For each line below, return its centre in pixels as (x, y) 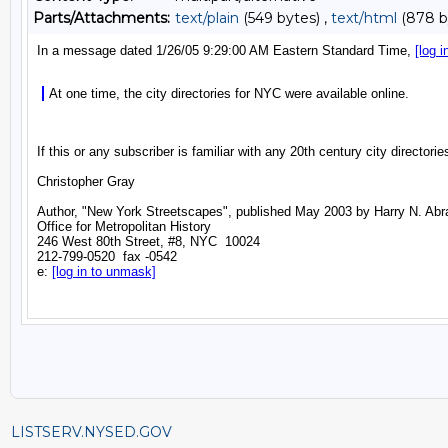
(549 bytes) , (285, 18)
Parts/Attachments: (101, 18)
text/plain (207, 18)
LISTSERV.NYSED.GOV (91, 432)
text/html (364, 18)
